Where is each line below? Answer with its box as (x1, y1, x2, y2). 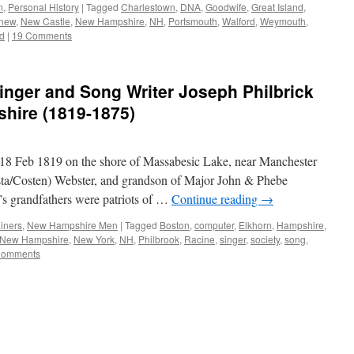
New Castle (21, 14, 70, 28)
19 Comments (12, 28, 72, 42)
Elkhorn (239, 218, 272, 232)
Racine (184, 232, 215, 246)
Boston (160, 218, 190, 232)
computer (194, 218, 234, 232)
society (250, 232, 280, 246)
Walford (222, 14, 255, 28)
